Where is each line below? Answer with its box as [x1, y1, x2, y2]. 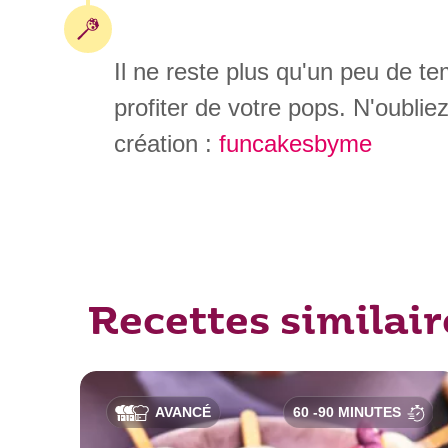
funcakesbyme [218, 130, 372, 158]
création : [113, 130, 219, 158]
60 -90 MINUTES [293, 404, 402, 421]
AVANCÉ [154, 404, 211, 421]
